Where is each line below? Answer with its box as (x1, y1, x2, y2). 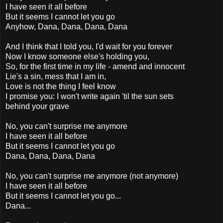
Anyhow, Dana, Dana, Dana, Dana (5, 22, 127, 31)
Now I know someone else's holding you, (5, 52, 149, 61)
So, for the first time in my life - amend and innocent (5, 62, 185, 71)
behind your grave (5, 102, 69, 111)
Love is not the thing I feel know (5, 82, 116, 91)
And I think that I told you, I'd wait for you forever (5, 42, 172, 51)
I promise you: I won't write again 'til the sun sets (5, 92, 174, 101)
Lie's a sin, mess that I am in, (5, 72, 106, 81)
